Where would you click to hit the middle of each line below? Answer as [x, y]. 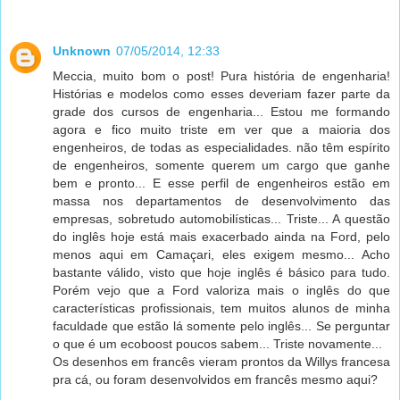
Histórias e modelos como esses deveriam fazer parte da [221, 94]
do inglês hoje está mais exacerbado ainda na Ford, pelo [221, 237]
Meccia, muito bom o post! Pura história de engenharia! [221, 76]
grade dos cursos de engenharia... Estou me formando [221, 112]
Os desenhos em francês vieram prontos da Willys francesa [221, 362]
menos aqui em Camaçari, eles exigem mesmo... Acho [221, 255]
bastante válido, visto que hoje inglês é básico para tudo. [221, 273]
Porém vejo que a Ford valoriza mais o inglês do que [221, 291]
